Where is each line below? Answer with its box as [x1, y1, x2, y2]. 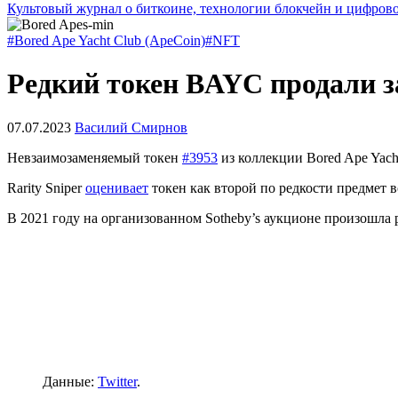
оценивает [85, 179, 148, 195]
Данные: [43, 373, 98, 389]
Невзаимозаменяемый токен [7, 149, 182, 165]
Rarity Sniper [7, 179, 85, 195]
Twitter [98, 373, 137, 389]
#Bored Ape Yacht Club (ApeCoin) [7, 33, 205, 48]
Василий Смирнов [75, 119, 187, 135]
